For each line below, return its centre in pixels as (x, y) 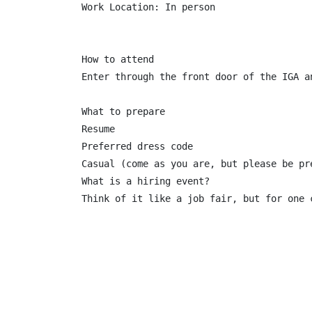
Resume (98, 129)
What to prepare (123, 111)
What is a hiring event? (146, 181)
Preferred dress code (137, 146)
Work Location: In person (148, 7)
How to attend (118, 59)
